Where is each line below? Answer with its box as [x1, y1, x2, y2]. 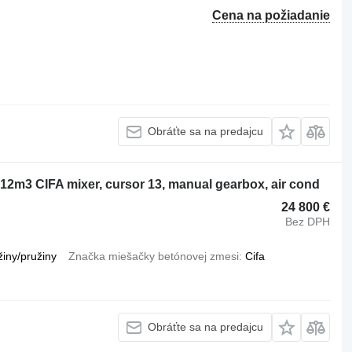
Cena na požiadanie [212, 8, 331, 22]
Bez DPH [285, 215, 331, 229]
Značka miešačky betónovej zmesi [68, 249, 239, 262]
